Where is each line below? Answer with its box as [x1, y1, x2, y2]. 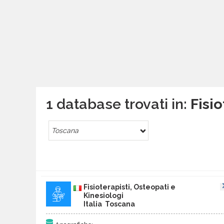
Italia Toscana [83, 200, 135, 208]
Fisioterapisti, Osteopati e [83, 183, 175, 191]
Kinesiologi [83, 191, 123, 200]
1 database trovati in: [46, 95, 190, 113]
